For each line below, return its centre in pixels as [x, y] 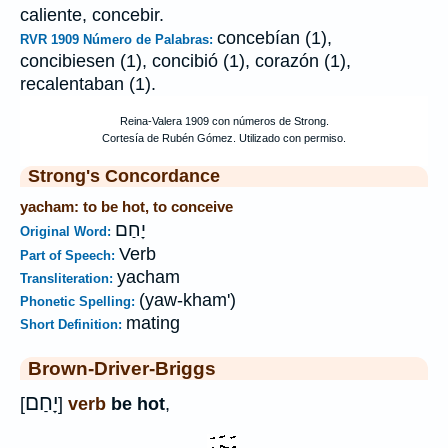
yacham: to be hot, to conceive [126, 206]
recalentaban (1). [88, 84]
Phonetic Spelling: [79, 301]
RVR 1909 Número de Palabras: [118, 39]
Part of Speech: [69, 255]
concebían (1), [274, 38]
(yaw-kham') [187, 300]
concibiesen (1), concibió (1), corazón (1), [185, 61]
